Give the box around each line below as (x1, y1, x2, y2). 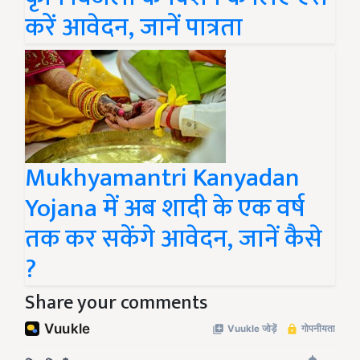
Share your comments (25, 286, 207, 319)
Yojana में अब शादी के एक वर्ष (25, 186, 305, 230)
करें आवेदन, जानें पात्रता (25, 6, 243, 49)
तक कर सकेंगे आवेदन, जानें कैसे (25, 217, 322, 260)
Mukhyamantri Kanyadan (25, 156, 300, 199)
